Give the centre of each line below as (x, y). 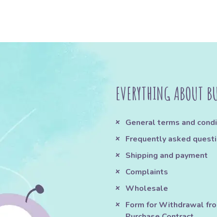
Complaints (147, 172)
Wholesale (147, 189)
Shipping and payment (166, 156)
